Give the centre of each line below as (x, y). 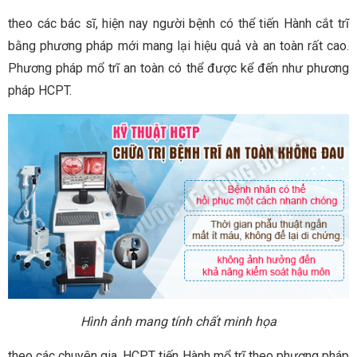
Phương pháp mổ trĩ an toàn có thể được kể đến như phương (178, 68)
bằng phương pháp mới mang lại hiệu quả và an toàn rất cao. (178, 46)
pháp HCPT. (40, 90)
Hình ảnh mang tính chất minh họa (178, 321)
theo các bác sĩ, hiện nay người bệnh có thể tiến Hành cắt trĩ (178, 24)
